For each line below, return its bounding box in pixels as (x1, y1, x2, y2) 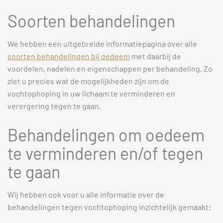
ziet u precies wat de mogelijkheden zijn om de (7, 76, 169, 86)
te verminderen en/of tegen (7, 143, 203, 164)
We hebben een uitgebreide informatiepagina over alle (7, 38, 197, 48)
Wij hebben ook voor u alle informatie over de (7, 190, 164, 200)
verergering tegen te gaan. (7, 101, 101, 111)
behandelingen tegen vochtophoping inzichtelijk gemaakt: (7, 202, 211, 212)
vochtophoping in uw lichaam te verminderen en (7, 88, 175, 98)
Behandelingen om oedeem (7, 124, 205, 145)
